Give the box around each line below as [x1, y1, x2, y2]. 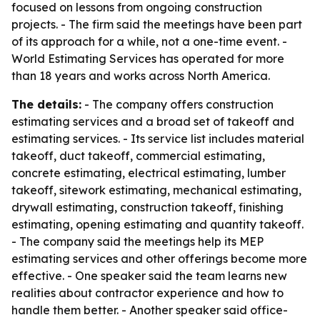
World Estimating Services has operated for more [11, 51, 284, 66]
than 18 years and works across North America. [11, 69, 270, 83]
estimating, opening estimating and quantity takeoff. [11, 217, 304, 231]
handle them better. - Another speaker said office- [11, 303, 288, 317]
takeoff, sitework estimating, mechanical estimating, [11, 183, 301, 197]
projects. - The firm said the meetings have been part [11, 17, 302, 31]
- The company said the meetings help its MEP [11, 234, 264, 249]
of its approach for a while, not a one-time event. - [11, 34, 287, 49]
